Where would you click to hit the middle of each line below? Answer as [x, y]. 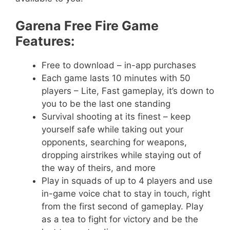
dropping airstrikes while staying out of [121, 155]
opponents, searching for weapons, [114, 142]
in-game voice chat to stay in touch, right [126, 194]
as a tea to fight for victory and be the [120, 219]
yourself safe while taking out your [112, 130]
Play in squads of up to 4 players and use [127, 181]
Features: [45, 41]
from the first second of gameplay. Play [122, 207]
